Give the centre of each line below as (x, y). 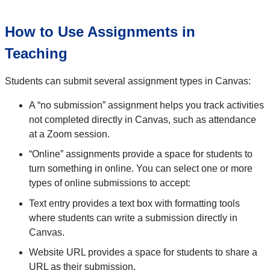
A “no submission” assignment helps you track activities (146, 105)
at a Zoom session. (69, 134)
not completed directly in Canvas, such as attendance (143, 119)
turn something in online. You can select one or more (141, 169)
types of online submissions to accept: (110, 183)
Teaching (38, 53)
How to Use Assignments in (100, 31)
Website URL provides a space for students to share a (143, 253)
